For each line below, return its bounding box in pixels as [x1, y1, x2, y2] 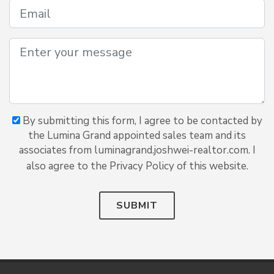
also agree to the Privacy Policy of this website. [26, 159, 248, 173]
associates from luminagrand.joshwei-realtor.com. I [18, 143, 256, 157]
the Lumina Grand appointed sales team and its [28, 128, 246, 143]
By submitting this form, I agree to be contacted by [20, 114, 262, 128]
